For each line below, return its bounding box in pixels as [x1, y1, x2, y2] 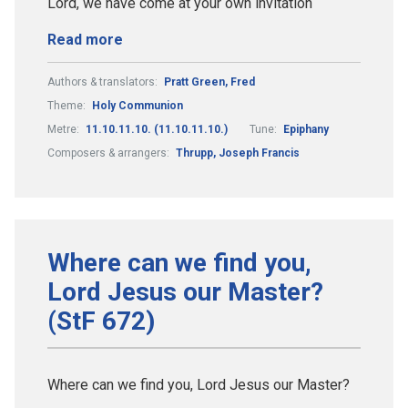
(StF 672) [47, 305, 155, 336]
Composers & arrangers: [47, 146, 172, 159]
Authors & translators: [47, 75, 160, 88]
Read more [47, 30, 123, 48]
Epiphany [283, 122, 329, 136]
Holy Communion [92, 98, 183, 112]
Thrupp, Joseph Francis [176, 146, 300, 159]
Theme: [47, 98, 88, 112]
